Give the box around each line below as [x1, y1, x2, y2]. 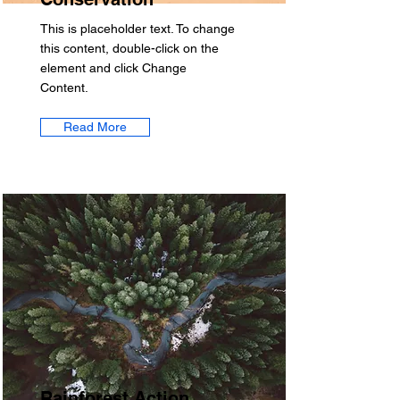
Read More [63, 120, 127, 134]
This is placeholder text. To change [40, 21, 235, 36]
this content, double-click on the [40, 41, 219, 55]
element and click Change [40, 61, 187, 75]
